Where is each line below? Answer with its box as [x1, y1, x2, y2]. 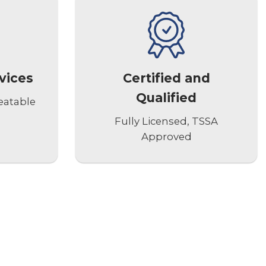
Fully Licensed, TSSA [115, 115, 218, 128]
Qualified [136, 90, 197, 105]
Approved [141, 131, 192, 143]
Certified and [122, 70, 210, 85]
